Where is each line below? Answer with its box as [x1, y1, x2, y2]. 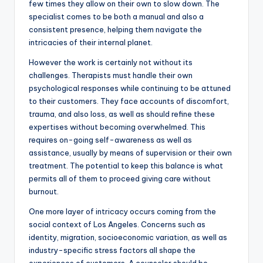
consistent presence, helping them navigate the [29, 25, 202, 35]
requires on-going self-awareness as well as [29, 135, 192, 145]
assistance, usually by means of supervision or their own [29, 148, 232, 158]
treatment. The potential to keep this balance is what [29, 161, 223, 171]
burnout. [29, 187, 59, 197]
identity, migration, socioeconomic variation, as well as [29, 232, 227, 242]
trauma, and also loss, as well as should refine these [29, 109, 215, 119]
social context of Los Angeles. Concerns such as [29, 220, 205, 230]
